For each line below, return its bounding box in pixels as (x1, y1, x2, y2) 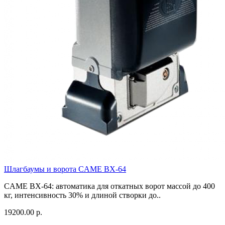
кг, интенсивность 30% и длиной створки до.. (4, 190, 161, 199)
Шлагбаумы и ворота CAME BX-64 (4, 164, 126, 173)
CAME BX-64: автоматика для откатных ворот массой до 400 (4, 181, 215, 190)
